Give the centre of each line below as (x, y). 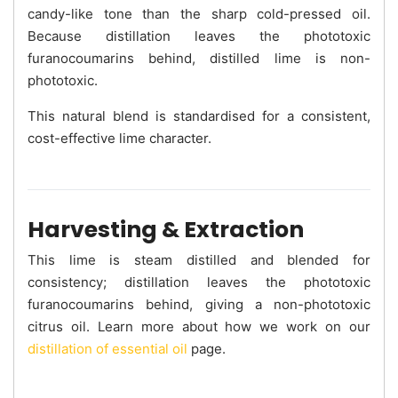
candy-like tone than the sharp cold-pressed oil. (199, 13)
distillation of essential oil (107, 348)
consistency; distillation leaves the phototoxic (199, 282)
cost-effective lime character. (119, 138)
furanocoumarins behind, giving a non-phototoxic (199, 304)
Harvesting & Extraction (166, 229)
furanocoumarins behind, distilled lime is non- (199, 58)
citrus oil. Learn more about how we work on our (199, 326)
